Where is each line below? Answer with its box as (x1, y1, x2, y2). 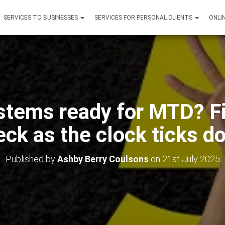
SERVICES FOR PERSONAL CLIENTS (94, 14, 194, 21)
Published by (5, 154, 57, 164)
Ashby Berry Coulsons (57, 154, 149, 164)
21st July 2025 (162, 154, 220, 164)
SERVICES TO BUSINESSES (4, 14, 79, 21)
